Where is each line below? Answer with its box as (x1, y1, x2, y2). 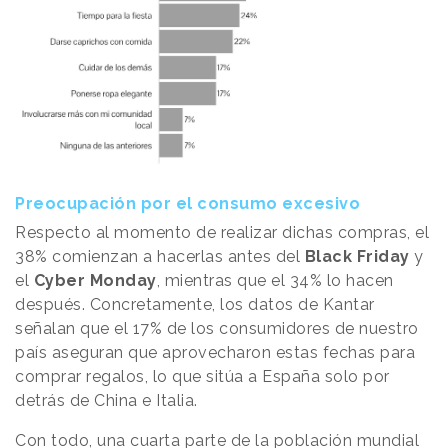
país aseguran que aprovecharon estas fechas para (15, 342, 415, 362)
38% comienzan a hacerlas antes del (15, 246, 305, 266)
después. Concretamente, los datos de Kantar (15, 294, 375, 314)
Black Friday (304, 246, 414, 266)
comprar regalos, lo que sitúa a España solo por (15, 366, 390, 386)
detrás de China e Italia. (15, 390, 198, 410)
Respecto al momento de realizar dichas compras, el (15, 222, 429, 242)
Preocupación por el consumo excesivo (15, 193, 360, 213)
